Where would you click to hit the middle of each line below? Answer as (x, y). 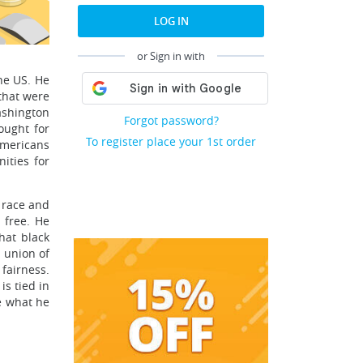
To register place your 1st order (171, 141)
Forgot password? (171, 120)
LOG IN (171, 21)
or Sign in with (171, 56)
